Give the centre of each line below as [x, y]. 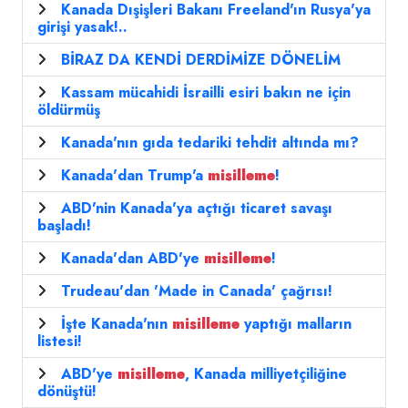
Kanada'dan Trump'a [134, 176]
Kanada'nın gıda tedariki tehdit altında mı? [210, 143]
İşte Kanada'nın [117, 324]
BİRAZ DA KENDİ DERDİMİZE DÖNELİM [201, 60]
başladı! [64, 226]
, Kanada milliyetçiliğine [266, 374]
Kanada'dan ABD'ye [133, 259]
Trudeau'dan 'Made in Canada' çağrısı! [197, 291]
